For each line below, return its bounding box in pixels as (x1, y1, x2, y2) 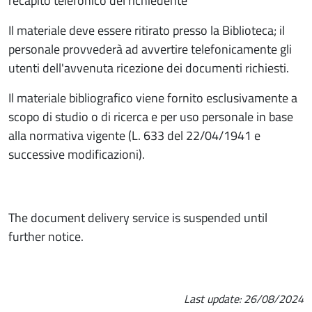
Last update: (184, 290, 244, 307)
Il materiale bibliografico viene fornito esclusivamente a (8, 88, 297, 107)
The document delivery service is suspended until (8, 208, 267, 227)
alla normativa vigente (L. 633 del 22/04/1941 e (8, 125, 260, 145)
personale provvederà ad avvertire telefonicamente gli (8, 39, 292, 58)
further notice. (8, 226, 84, 246)
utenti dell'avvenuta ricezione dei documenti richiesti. (8, 58, 289, 77)
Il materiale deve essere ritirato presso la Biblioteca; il (8, 20, 285, 40)
